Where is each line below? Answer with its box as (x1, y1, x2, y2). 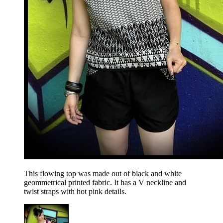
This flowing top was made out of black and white (24, 169, 182, 178)
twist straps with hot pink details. (24, 187, 126, 196)
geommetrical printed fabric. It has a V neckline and (24, 178, 186, 187)
